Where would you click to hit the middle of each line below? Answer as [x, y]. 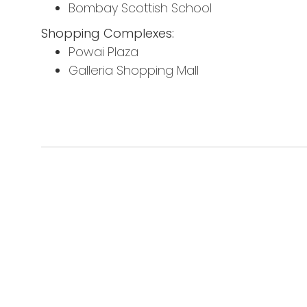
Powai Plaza [103, 52]
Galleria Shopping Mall [134, 71]
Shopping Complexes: [108, 34]
